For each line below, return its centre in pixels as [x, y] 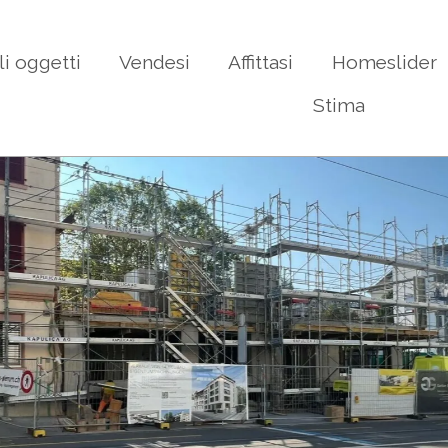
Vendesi [154, 61]
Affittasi [261, 61]
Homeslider [384, 61]
